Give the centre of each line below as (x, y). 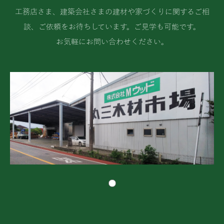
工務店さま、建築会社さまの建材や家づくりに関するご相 (112, 12)
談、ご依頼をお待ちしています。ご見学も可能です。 (112, 27)
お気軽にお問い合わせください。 (112, 42)
